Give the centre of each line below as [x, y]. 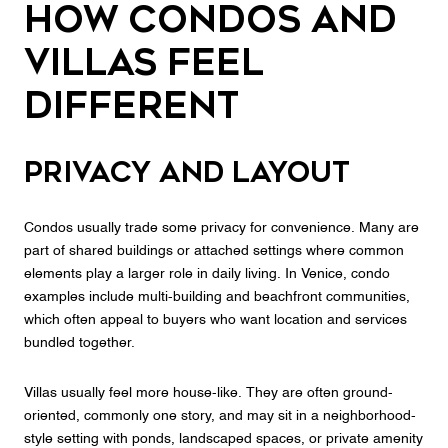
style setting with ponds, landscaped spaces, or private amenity [223, 438]
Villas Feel [144, 63]
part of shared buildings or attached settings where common [214, 251]
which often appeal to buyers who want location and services [215, 320]
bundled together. [79, 343]
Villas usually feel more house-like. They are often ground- [208, 392]
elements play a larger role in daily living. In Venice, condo [207, 274]
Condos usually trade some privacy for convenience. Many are [221, 228]
